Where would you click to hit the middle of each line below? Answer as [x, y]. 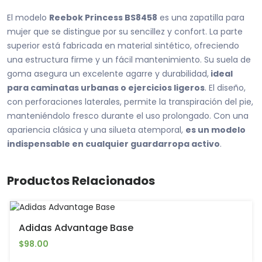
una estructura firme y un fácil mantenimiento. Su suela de [129, 60]
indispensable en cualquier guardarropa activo [113, 144]
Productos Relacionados [81, 181]
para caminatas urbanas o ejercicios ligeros [106, 88]
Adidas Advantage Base [76, 228]
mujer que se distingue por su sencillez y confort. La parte [125, 32]
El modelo [28, 18]
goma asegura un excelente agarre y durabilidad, [108, 74]
